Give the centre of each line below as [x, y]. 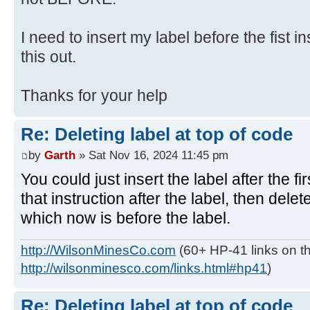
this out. [48, 57]
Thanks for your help [94, 96]
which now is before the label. [126, 218]
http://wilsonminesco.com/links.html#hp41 [144, 268]
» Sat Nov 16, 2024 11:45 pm [152, 155]
